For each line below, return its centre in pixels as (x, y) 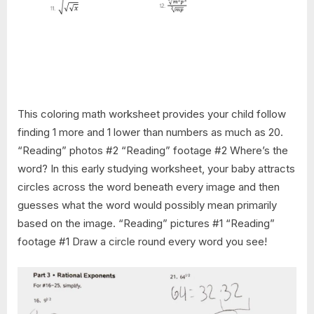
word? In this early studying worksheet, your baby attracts (156, 169)
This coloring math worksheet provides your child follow (152, 114)
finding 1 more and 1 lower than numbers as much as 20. (150, 132)
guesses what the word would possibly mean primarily (147, 205)
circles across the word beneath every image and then (149, 187)
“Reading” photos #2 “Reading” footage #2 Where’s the (153, 151)
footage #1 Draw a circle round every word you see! (142, 242)
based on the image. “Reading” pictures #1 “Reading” (146, 224)
